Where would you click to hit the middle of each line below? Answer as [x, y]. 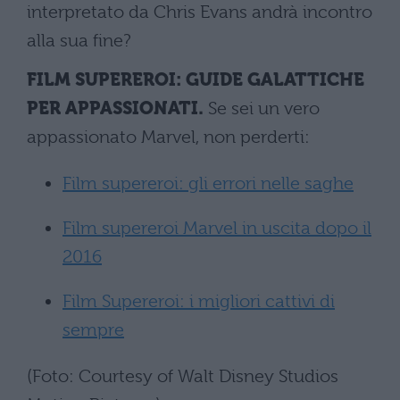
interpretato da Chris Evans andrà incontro [200, 12]
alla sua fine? [79, 41]
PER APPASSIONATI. [115, 109]
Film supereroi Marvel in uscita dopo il [217, 229]
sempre [93, 330]
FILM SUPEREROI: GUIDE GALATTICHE [196, 80]
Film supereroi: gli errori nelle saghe [208, 184]
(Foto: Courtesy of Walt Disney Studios [183, 377]
